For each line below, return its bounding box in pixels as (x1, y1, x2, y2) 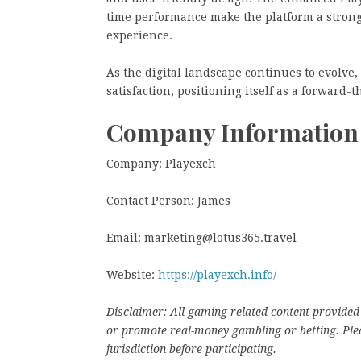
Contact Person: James (106, 194, 230, 207)
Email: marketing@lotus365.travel (106, 231, 297, 244)
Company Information (106, 115, 359, 148)
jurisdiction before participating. (106, 342, 276, 355)
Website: (106, 268, 158, 281)
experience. (106, 28, 172, 42)
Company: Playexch (106, 157, 216, 170)
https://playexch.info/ (158, 268, 276, 281)
